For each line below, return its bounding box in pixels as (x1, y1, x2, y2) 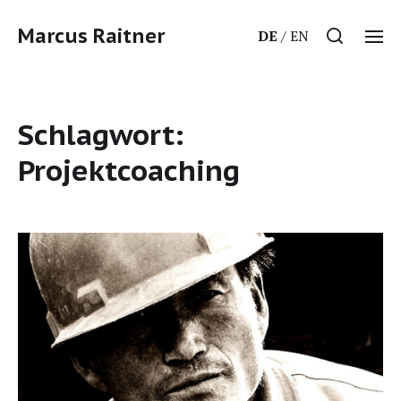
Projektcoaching (18, 151, 240, 189)
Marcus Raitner (18, 23, 165, 48)
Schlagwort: (18, 115, 183, 153)
